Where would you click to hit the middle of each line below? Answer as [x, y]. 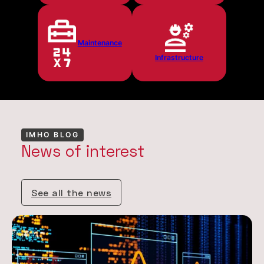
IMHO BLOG [53, 135]
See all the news [71, 193]
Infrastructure [179, 57]
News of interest [83, 151]
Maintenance [100, 43]
